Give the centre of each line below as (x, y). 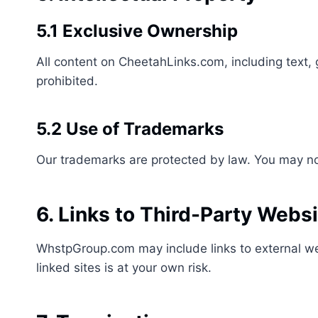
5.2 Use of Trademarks (130, 129)
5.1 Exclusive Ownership (137, 31)
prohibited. (67, 81)
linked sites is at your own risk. (124, 268)
